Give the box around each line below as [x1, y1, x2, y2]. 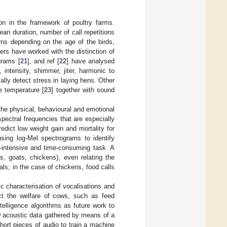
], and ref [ [27, 57, 60, 65]
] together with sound [51, 86, 115, 94]
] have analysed [66, 57, 115, 65]
